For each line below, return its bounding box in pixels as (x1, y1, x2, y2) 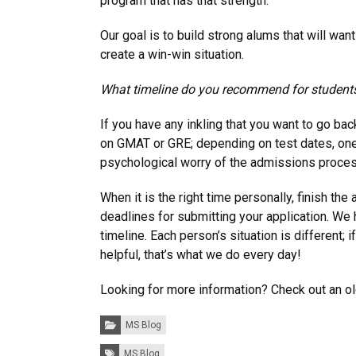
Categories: (99, 313, 150, 325)
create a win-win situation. (100, 46, 244, 62)
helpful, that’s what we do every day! (100, 246, 301, 262)
